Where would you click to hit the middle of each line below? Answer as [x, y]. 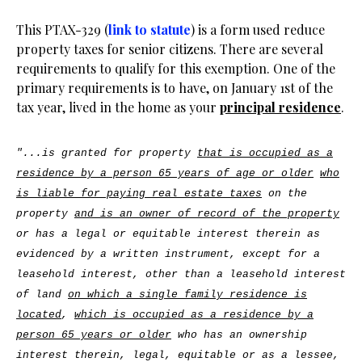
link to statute [149, 29]
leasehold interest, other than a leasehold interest [181, 274]
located [39, 315]
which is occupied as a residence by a [194, 315]
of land [42, 295]
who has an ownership [239, 335]
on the [284, 194]
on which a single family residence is [187, 295]
